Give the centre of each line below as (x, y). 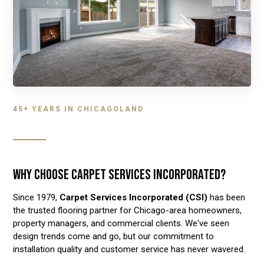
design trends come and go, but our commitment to (114, 237)
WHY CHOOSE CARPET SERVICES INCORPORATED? (120, 175)
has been (227, 198)
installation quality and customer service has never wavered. (129, 250)
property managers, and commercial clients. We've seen (121, 224)
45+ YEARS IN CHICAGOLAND (79, 109)
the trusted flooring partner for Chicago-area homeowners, (128, 211)
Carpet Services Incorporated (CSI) (134, 198)
